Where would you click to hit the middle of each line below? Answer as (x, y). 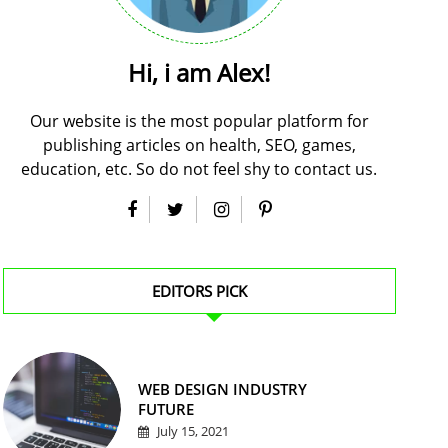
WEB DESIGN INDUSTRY (222, 389)
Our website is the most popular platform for (199, 121)
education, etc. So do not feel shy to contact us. (199, 169)
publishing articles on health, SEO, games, (199, 145)
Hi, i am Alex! (199, 72)
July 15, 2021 (191, 431)
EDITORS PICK (199, 291)
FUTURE (165, 409)
